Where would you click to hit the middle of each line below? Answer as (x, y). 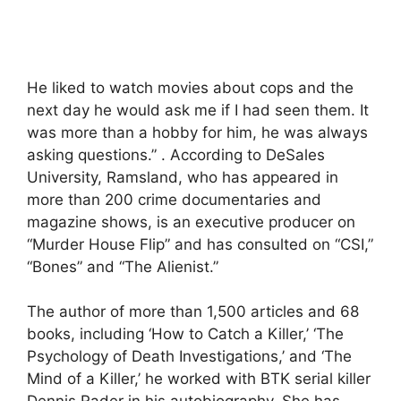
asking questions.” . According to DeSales (176, 154)
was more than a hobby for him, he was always (197, 132)
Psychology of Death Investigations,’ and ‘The (189, 356)
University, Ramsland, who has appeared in (183, 177)
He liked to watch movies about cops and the (190, 87)
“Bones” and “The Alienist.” (123, 266)
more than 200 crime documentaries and (174, 199)
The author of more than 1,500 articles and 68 (193, 311)
